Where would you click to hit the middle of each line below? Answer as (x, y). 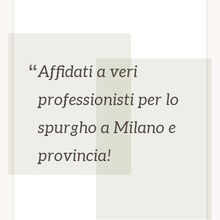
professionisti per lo (109, 100)
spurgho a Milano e (107, 128)
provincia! (75, 156)
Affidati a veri (88, 72)
